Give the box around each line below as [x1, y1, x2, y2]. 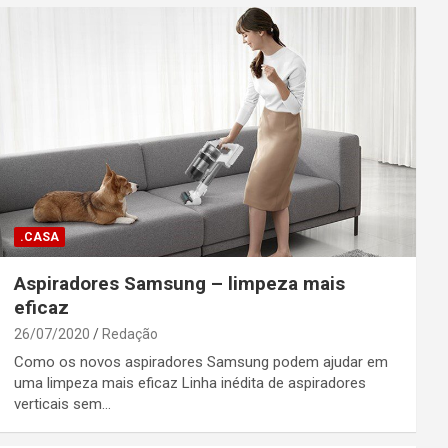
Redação [101, 325, 158, 342]
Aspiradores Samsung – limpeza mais [13, 271, 345, 295]
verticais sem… [13, 394, 111, 413]
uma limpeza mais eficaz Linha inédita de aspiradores [13, 373, 366, 392]
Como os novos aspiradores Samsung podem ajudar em [13, 352, 388, 371]
